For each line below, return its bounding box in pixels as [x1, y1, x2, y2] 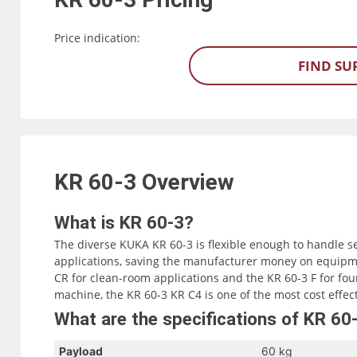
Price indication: [53, 30, 140, 45]
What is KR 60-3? [53, 212, 194, 233]
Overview [141, 169, 240, 196]
